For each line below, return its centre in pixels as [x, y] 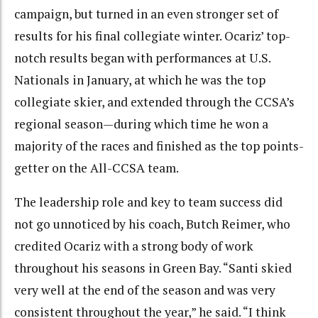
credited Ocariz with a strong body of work [134, 246]
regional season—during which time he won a [141, 124]
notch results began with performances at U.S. [142, 57]
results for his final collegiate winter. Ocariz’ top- [152, 35]
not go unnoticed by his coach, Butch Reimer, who [152, 224]
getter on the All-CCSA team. [97, 168]
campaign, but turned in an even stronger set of [146, 13]
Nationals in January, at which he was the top [140, 79]
